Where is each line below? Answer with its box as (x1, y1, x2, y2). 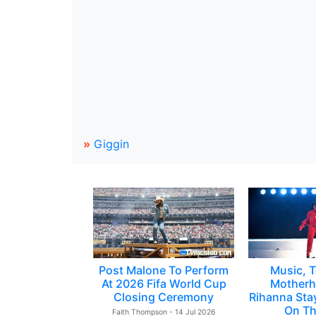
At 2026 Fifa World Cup (101, 276, 226, 291)
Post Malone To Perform (99, 263, 229, 277)
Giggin (94, 137, 129, 151)
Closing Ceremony (114, 290, 214, 304)
